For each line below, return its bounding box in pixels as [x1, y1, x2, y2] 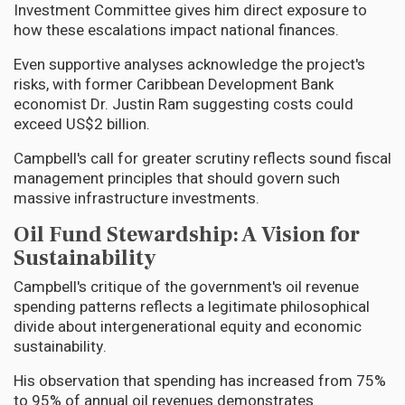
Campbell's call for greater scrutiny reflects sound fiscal [14, 146, 391, 170]
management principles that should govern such [14, 166, 340, 190]
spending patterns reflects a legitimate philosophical [14, 295, 370, 318]
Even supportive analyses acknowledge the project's [14, 52, 365, 76]
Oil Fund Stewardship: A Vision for [14, 220, 360, 249]
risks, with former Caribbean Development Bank [14, 72, 334, 96]
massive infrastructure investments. [14, 186, 259, 210]
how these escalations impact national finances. [14, 18, 339, 42]
